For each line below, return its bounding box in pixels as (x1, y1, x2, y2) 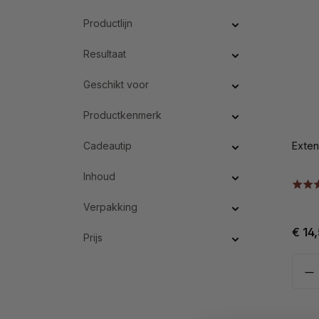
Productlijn (83, 16, 132, 29)
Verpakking (83, 200, 137, 213)
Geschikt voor (83, 78, 149, 90)
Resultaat (83, 47, 126, 60)
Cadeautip (83, 139, 132, 152)
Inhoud (83, 169, 115, 182)
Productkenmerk (83, 108, 162, 121)
